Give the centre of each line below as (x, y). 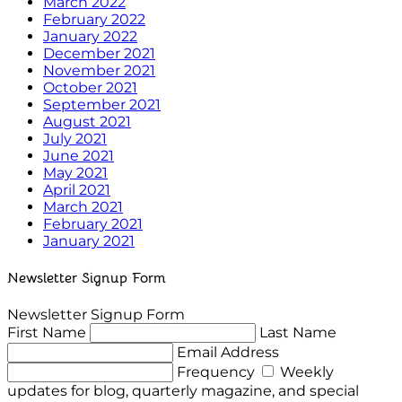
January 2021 (89, 241)
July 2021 (75, 139)
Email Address (228, 352)
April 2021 (77, 190)
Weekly (305, 371)
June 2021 (79, 156)
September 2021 (102, 105)
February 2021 (93, 224)
